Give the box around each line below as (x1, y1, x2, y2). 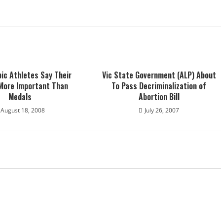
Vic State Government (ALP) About (102, 69, 216, 81)
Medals (8, 91, 32, 103)
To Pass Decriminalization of (111, 80, 207, 92)
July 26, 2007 (145, 106, 180, 114)
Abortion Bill (138, 91, 180, 103)
